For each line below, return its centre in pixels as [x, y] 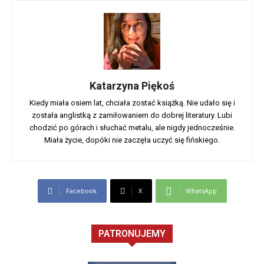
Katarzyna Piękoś [132, 86]
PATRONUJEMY [132, 234]
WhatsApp [201, 191]
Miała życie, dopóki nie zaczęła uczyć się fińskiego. [132, 140]
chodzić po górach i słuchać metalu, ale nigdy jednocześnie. [132, 128]
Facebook [81, 191]
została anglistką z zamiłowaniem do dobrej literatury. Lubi [132, 115]
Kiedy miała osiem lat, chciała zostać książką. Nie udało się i [132, 103]
